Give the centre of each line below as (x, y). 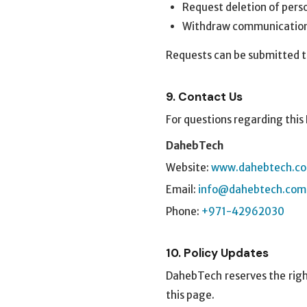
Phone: (184, 211)
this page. (190, 295)
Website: (188, 168)
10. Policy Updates (217, 253)
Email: (182, 189)
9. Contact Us (204, 97)
